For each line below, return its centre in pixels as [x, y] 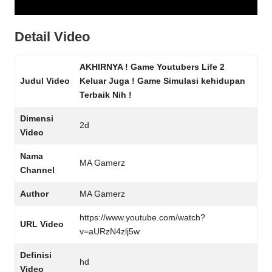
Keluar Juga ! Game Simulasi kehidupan [162, 81]
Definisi [36, 255]
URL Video [42, 224]
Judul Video [45, 81]
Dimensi [37, 118]
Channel [37, 170]
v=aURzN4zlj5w [110, 231]
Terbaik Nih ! [106, 95]
